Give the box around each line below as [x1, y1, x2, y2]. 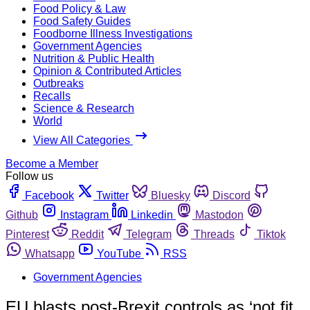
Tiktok [257, 228, 286, 240]
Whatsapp [25, 247, 75, 259]
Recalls [33, 89, 71, 102]
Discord [212, 189, 250, 201]
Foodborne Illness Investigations [33, 27, 192, 39]
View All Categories [33, 134, 133, 146]
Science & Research [33, 102, 134, 114]
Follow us [6, 170, 53, 182]
